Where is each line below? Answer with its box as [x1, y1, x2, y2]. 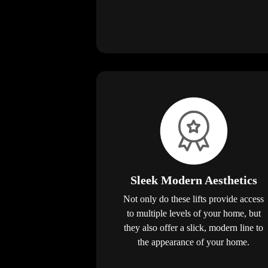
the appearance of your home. [138, 237, 249, 248]
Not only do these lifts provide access [123, 194, 264, 205]
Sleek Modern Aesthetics [130, 173, 257, 187]
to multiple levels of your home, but [126, 208, 261, 219]
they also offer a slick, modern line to [124, 223, 263, 233]
